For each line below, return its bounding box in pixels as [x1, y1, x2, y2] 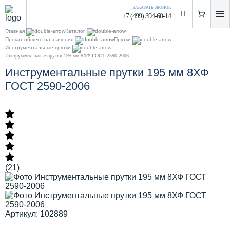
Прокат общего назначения [5, 36, 73, 42]
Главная [5, 28, 25, 34]
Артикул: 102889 [5, 209, 68, 219]
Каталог [65, 28, 85, 34]
